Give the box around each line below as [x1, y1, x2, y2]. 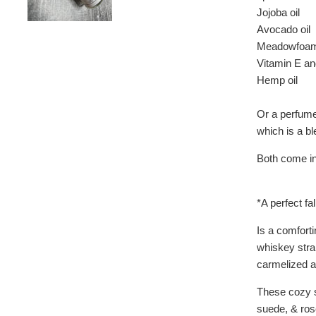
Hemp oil [257, 74, 298, 87]
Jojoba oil [257, 6, 300, 19]
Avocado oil [257, 23, 310, 36]
